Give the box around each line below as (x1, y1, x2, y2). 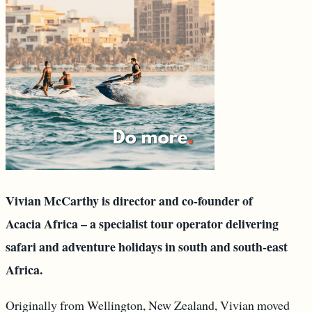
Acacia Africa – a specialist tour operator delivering (6, 214, 279, 233)
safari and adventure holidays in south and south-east (6, 237, 288, 256)
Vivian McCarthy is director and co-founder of (6, 192, 253, 210)
